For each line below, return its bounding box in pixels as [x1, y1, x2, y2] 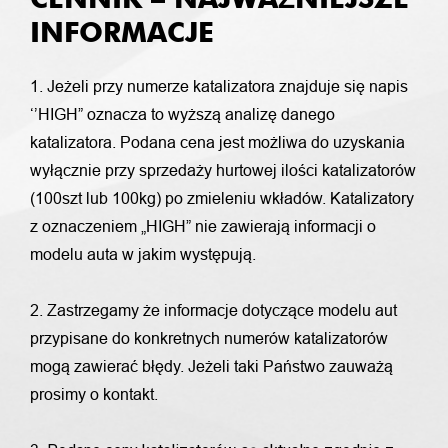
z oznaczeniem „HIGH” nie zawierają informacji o [30, 218, 376, 235]
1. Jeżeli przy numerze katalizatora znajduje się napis [30, 78, 408, 95]
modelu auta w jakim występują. [30, 246, 256, 263]
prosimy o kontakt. [30, 386, 158, 403]
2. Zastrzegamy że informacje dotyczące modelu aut [30, 302, 397, 319]
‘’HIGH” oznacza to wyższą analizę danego [30, 106, 335, 123]
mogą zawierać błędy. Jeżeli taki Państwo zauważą [30, 358, 393, 375]
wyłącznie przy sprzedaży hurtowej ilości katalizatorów [30, 162, 416, 179]
